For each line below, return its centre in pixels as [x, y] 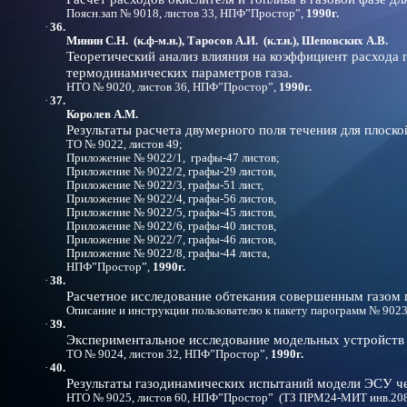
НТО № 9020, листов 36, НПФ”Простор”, [173, 87]
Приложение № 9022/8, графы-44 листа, [168, 253]
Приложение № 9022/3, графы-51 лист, [165, 185]
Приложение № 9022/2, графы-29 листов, [171, 172]
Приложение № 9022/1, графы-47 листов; [173, 158]
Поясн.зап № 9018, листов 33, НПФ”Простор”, [186, 14]
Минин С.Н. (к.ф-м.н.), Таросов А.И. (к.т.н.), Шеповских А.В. [227, 41]
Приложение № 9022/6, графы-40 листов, [171, 226]
